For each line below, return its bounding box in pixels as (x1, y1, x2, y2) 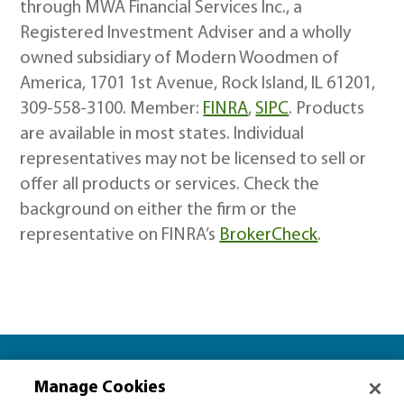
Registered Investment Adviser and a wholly (20, 24, 352, 42)
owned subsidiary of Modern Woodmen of (20, 50, 340, 68)
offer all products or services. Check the (20, 176, 320, 194)
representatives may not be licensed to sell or (20, 151, 367, 169)
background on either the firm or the (20, 201, 298, 219)
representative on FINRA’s (20, 226, 220, 244)
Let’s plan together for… (93, 358, 311, 379)
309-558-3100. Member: (20, 100, 204, 118)
